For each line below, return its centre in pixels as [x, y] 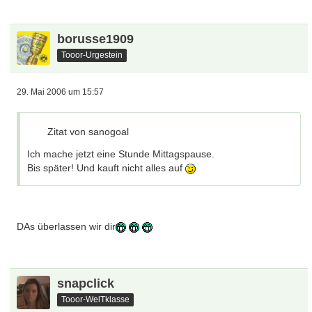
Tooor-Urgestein [92, 55]
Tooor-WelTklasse [96, 299]
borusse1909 [96, 39]
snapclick [86, 283]
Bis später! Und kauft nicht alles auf [107, 168]
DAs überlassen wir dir [67, 226]
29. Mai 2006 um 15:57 [61, 92]
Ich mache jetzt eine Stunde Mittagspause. [121, 154]
